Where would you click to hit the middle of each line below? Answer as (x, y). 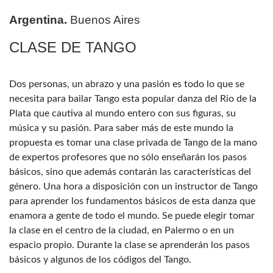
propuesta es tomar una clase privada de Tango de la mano (133, 142)
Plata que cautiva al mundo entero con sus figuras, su (122, 113)
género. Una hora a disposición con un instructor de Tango (133, 186)
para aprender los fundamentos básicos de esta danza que (132, 201)
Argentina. (38, 19)
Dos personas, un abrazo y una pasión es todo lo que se (127, 84)
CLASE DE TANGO (73, 47)
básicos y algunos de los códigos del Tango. (100, 259)
